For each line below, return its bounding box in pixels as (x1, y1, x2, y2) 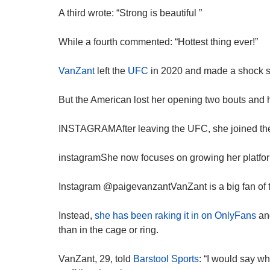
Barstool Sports (133, 254, 199, 265)
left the (95, 66, 128, 77)
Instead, (58, 210, 95, 221)
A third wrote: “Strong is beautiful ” (58, 8, 202, 19)
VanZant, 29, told (58, 254, 133, 265)
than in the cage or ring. (58, 225, 159, 236)
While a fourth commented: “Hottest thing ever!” (58, 37, 258, 48)
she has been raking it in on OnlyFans (95, 210, 256, 221)
